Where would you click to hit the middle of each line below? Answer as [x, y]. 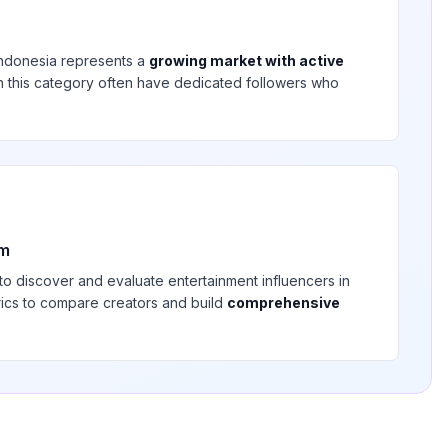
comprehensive [283, 302]
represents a [103, 60]
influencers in [304, 280]
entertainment [213, 280]
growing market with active [246, 60]
